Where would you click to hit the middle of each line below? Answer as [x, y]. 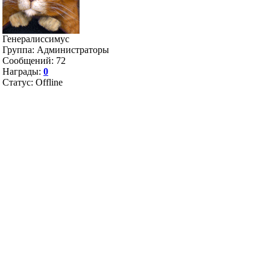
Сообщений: [29, 61]
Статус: [19, 82]
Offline [49, 82]
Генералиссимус [36, 39]
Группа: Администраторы [56, 50]
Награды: [23, 71]
